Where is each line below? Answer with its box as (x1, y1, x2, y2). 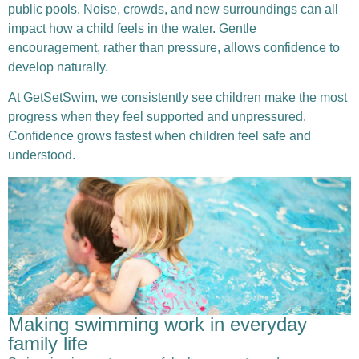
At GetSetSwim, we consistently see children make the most (8, 91, 347, 105)
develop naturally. (8, 59, 108, 74)
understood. (8, 148, 75, 163)
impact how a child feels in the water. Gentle (8, 21, 256, 35)
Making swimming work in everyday (8, 313, 307, 335)
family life (8, 332, 87, 354)
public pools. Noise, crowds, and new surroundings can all (8, 2, 338, 16)
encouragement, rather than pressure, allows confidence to (8, 40, 340, 54)
